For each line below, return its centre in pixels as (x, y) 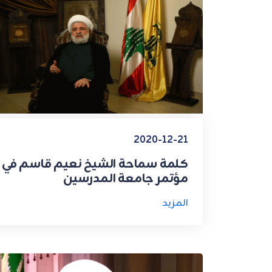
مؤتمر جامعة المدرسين (125, 178)
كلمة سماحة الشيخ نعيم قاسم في (95, 164)
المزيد (175, 203)
